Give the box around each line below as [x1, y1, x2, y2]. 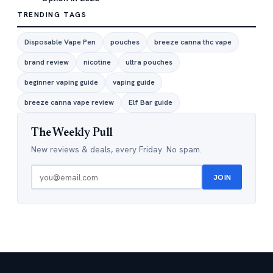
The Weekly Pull [31, 127, 113, 139]
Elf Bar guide [129, 97, 172, 107]
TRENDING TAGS [17, 10, 87, 19]
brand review [24, 57, 69, 67]
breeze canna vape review [24, 97, 114, 107]
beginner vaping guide [24, 77, 98, 87]
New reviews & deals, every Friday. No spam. [31, 144, 202, 155]
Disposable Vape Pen [24, 37, 96, 47]
